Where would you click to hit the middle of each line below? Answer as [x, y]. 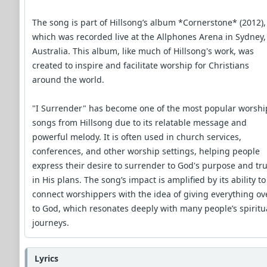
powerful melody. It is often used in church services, [137, 136]
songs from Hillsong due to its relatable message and [139, 122]
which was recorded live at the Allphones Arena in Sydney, [149, 36]
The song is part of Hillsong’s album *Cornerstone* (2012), [149, 22]
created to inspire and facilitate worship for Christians [141, 65]
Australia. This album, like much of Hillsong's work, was [143, 51]
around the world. [68, 79]
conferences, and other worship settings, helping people [146, 151]
